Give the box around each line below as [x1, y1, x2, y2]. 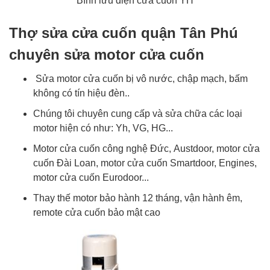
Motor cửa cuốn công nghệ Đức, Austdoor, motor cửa [33, 143, 260, 154]
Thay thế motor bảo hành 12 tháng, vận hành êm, [33, 193, 242, 203]
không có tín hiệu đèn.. [33, 88, 130, 98]
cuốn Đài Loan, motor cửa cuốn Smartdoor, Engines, [33, 158, 257, 168]
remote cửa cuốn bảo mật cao [33, 207, 160, 218]
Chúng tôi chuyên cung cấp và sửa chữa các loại [33, 108, 242, 119]
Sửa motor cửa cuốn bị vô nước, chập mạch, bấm [33, 74, 248, 84]
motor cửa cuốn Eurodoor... [33, 172, 149, 183]
